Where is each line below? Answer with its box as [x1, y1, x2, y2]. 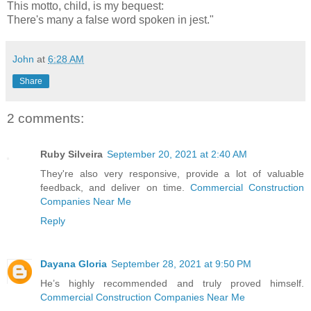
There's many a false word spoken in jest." [7, 13, 214, 26]
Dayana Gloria [40, 258, 107, 270]
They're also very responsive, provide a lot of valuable [40, 168, 304, 180]
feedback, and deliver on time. [40, 182, 190, 194]
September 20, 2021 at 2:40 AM [107, 149, 247, 160]
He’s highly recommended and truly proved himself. [40, 278, 304, 289]
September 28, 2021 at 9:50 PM [111, 258, 251, 270]
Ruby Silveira [40, 149, 103, 160]
